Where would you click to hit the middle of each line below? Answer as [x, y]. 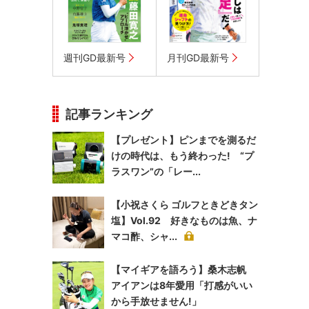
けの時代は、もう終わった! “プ [182, 156]
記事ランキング [109, 114]
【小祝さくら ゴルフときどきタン [185, 205]
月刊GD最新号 [198, 58]
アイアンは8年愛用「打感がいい [182, 285]
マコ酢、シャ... [144, 236]
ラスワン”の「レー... [156, 171]
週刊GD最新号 [94, 58]
